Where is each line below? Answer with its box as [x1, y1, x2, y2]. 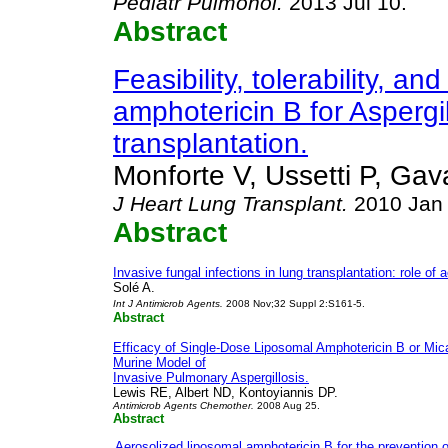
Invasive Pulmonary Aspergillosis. [113, 370, 309, 385]
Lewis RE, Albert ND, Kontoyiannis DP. [113, 385, 338, 400]
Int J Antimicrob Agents [113, 298, 220, 309]
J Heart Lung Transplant [113, 192, 342, 216]
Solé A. [113, 280, 155, 295]
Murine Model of [113, 355, 206, 370]
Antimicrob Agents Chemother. [113, 400, 254, 411]
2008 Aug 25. [254, 400, 320, 411]
